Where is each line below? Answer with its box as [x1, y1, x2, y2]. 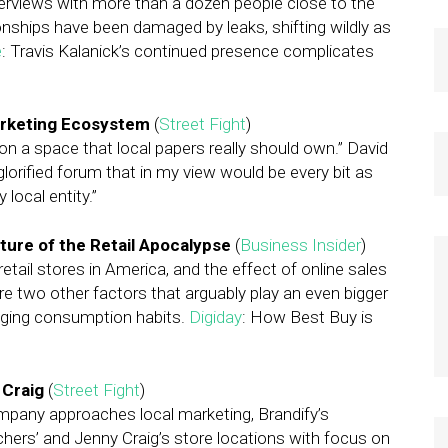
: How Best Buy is [242, 307, 373, 327]
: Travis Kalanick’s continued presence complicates [2, 41, 374, 61]
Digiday [189, 307, 242, 327]
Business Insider [240, 235, 361, 255]
